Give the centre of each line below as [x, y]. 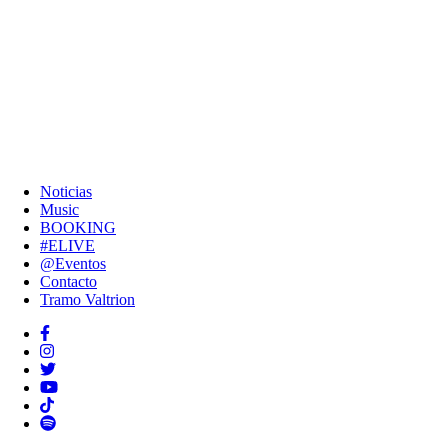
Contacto [68, 281]
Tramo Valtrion [87, 299]
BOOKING [78, 227]
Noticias [66, 191]
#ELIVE [67, 245]
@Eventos [73, 263]
